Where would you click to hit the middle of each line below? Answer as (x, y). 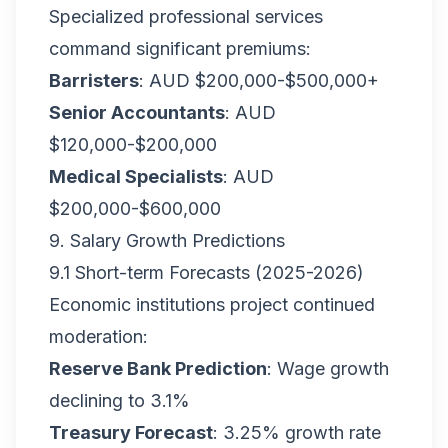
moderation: (98, 336)
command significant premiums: (180, 48)
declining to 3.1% (119, 400)
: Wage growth (328, 368)
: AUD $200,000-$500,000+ (259, 80)
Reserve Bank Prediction (158, 368)
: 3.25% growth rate (297, 432)
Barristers (94, 80)
